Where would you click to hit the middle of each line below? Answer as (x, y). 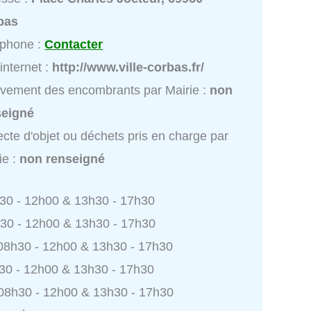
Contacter (74, 44)
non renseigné (62, 159)
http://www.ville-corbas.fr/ (128, 67)
